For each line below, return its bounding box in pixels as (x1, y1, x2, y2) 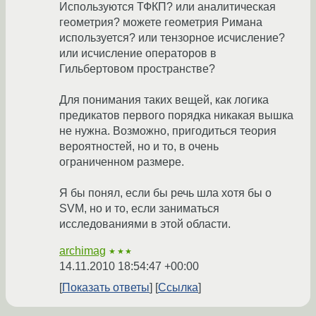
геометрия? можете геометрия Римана (59, 16, 262, 29)
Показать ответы (62, 281, 150, 294)
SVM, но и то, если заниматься (59, 202, 219, 215)
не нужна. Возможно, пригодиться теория (59, 125, 276, 138)
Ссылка (158, 281, 198, 294)
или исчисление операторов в (59, 47, 217, 60)
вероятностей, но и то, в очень (59, 140, 219, 153)
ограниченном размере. (59, 156, 184, 169)
